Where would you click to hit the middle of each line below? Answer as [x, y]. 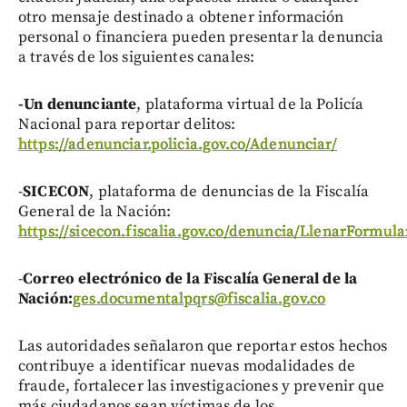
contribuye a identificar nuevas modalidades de [187, 366]
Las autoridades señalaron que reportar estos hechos [203, 346]
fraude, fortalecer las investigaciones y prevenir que [201, 386]
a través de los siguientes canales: [137, 57]
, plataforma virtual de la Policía [250, 104]
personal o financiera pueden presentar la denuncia [201, 37]
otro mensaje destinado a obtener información [181, 17]
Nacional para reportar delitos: [127, 124]
